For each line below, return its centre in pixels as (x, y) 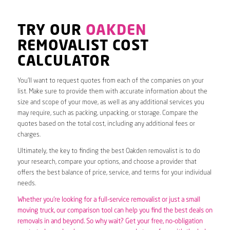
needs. (26, 183)
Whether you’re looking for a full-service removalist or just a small (109, 200)
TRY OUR (51, 31)
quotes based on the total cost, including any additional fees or (106, 124)
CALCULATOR (64, 62)
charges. (29, 135)
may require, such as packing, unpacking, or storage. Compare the (108, 113)
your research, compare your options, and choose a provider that (107, 162)
